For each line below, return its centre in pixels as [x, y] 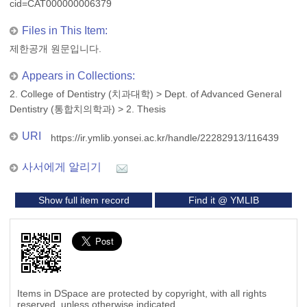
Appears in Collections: [78, 76]
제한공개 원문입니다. [56, 49]
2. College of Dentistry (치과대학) [82, 94]
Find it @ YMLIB [223, 200]
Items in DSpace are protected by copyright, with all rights [142, 293]
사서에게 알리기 [62, 167]
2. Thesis [146, 109]
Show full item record [84, 200]
